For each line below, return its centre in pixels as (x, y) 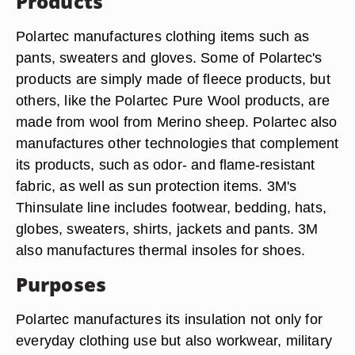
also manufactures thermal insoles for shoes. (161, 250)
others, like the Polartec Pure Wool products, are (173, 100)
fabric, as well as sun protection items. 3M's (157, 186)
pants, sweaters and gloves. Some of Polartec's (169, 57)
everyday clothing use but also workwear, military (174, 340)
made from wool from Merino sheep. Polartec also (177, 122)
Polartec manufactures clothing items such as (163, 36)
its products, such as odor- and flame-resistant (166, 164)
